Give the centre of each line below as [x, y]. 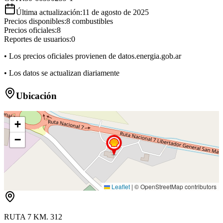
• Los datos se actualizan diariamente [62, 73]
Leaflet [120, 186]
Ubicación [36, 96]
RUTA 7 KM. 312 [33, 217]
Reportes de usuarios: [38, 39]
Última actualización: [49, 12]
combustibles [92, 21]
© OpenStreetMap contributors [175, 186]
